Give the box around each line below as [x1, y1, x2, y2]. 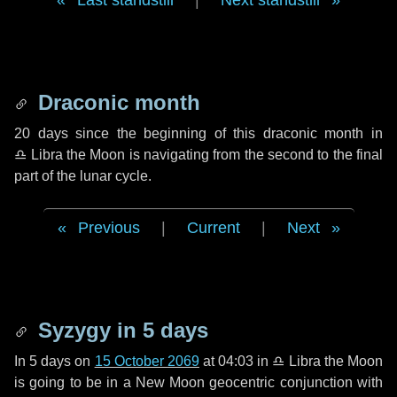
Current [186, 219, 240, 237]
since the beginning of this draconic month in [67, 126, 384, 141]
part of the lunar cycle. [14, 168, 152, 183]
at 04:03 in [198, 354, 273, 369]
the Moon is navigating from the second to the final [62, 147, 384, 162]
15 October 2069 [94, 354, 199, 369]
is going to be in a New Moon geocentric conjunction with [14, 375, 383, 390]
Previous [77, 219, 140, 237]
